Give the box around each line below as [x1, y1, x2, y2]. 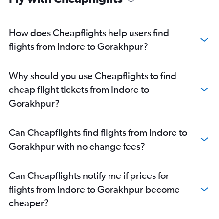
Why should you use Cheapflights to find [9, 70, 176, 81]
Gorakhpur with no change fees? [9, 140, 145, 152]
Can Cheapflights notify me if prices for [9, 170, 169, 181]
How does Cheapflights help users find [9, 27, 169, 38]
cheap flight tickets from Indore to [9, 84, 149, 95]
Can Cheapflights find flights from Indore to [9, 127, 187, 138]
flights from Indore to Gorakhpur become [9, 183, 180, 195]
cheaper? [9, 197, 49, 208]
